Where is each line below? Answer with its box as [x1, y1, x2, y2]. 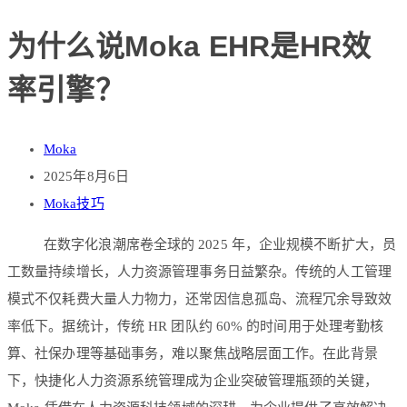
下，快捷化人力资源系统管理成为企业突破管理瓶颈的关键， [7, 373, 378, 389]
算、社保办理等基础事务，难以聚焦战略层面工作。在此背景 [7, 346, 378, 362]
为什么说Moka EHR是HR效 [7, 29, 372, 63]
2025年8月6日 [44, 169, 129, 184]
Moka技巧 [44, 196, 104, 212]
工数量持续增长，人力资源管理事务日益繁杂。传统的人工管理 [7, 264, 392, 280]
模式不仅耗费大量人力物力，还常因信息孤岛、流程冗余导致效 [7, 292, 392, 307]
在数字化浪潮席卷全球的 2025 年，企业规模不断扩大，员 [44, 237, 396, 253]
